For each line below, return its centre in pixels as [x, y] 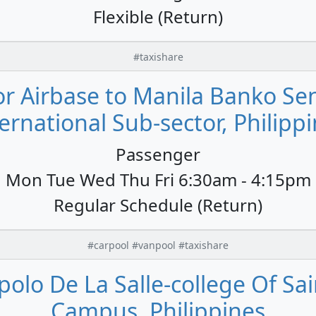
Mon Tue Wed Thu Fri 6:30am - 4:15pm [158, 179]
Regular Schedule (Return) [158, 205]
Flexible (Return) [158, 16]
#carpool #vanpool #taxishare [158, 245]
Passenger [158, 154]
